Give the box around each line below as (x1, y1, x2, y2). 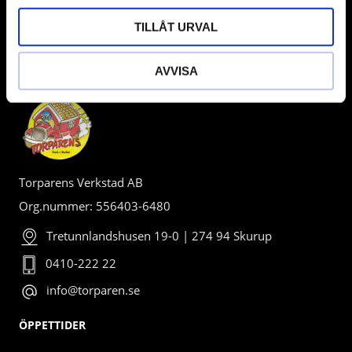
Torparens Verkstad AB (19, 174, 143, 190)
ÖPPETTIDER (19, 317, 86, 332)
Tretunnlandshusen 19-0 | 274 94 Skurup (46, 227, 272, 244)
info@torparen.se (46, 282, 140, 299)
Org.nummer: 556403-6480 (19, 197, 170, 214)
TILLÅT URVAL (134, 20, 218, 34)
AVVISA (154, 64, 198, 78)
